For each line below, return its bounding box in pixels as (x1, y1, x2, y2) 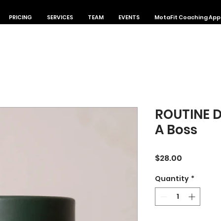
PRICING (9, 13, 32, 21)
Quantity (155, 174, 189, 184)
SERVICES (47, 13, 73, 21)
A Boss (155, 121, 197, 139)
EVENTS (118, 13, 140, 21)
